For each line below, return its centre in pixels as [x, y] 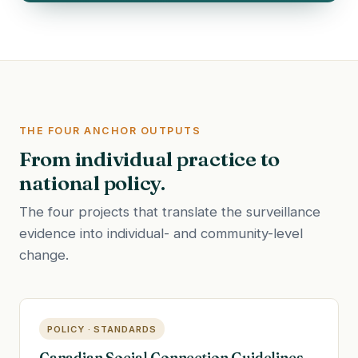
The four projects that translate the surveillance [170, 211]
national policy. [92, 183]
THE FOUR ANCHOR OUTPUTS [110, 131]
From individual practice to [150, 159]
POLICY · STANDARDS [102, 329]
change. [44, 255]
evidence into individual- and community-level [161, 233]
